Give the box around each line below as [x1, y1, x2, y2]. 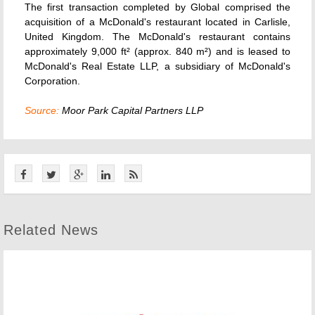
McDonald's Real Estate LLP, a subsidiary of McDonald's [25, 60, 290, 72]
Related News [4, 222, 98, 238]
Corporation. [25, 75, 80, 86]
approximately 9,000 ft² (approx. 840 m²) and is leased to [25, 46, 290, 57]
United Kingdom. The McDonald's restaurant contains [25, 31, 290, 42]
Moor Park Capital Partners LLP [59, 105, 203, 116]
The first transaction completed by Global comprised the [25, 1, 290, 13]
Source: [25, 105, 59, 116]
